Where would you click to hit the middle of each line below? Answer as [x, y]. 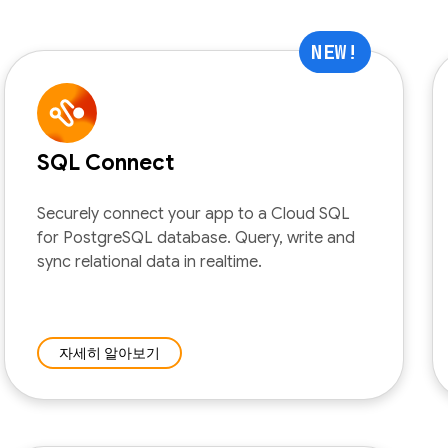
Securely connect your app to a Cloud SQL [193, 214]
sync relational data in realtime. [149, 262]
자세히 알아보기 [109, 353]
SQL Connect [105, 162]
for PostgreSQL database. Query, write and [196, 238]
